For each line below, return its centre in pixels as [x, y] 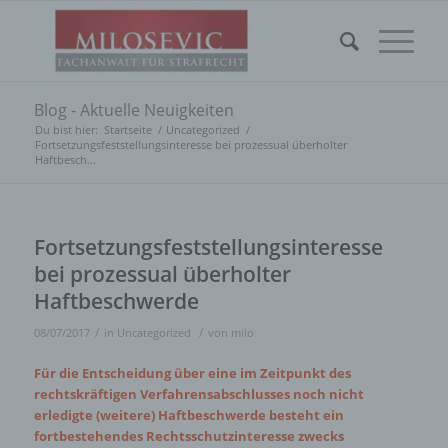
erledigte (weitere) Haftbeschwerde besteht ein [188, 415]
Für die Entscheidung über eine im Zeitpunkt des [192, 373]
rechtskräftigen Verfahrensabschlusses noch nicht [198, 394]
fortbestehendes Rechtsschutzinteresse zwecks [188, 436]
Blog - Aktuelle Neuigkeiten [133, 110]
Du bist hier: [66, 129]
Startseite [127, 129]
